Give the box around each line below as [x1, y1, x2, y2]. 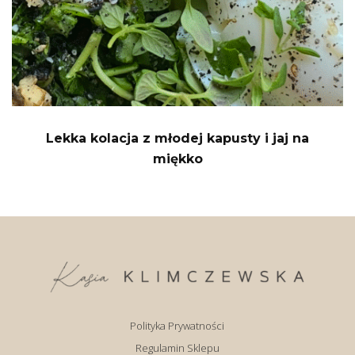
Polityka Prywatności [130, 319, 225, 334]
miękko [152, 151, 203, 166]
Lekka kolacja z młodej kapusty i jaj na [46, 130, 309, 146]
